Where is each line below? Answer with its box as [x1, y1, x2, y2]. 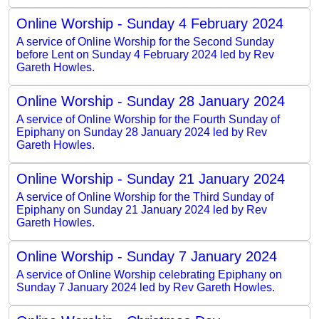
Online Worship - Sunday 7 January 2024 [16, 248, 277, 264]
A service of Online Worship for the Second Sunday [16, 35, 274, 48]
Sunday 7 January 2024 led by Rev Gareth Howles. [16, 281, 275, 293]
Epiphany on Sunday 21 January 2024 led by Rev [16, 203, 267, 216]
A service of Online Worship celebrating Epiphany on [16, 268, 282, 281]
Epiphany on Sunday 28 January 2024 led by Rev [16, 125, 267, 138]
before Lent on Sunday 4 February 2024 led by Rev [16, 48, 274, 61]
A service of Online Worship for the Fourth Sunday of [16, 113, 280, 125]
